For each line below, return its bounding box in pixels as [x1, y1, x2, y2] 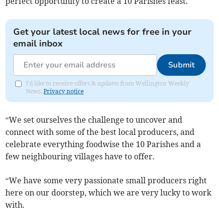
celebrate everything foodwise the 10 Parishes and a [5, 139, 201, 150]
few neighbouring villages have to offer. [5, 152, 155, 162]
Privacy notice [44, 88, 84, 95]
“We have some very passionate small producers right [5, 175, 207, 186]
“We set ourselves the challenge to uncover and [5, 115, 183, 125]
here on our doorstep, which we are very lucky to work [5, 188, 212, 198]
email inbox [13, 38, 63, 50]
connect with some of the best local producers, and [5, 127, 195, 137]
